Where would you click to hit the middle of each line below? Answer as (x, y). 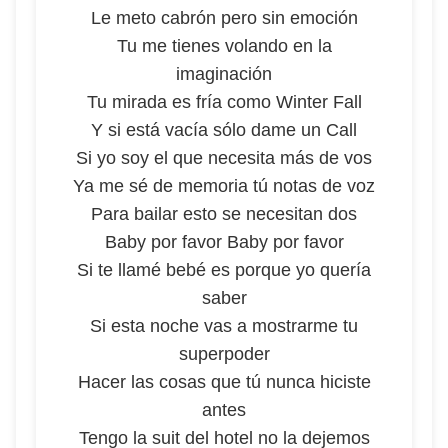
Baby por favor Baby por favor (224, 242)
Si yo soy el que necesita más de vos (224, 158)
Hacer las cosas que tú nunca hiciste (224, 382)
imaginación (224, 74)
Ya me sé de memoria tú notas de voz (224, 186)
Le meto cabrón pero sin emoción (224, 18)
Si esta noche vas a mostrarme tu (224, 326)
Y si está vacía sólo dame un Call (224, 130)
